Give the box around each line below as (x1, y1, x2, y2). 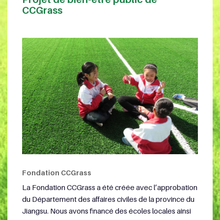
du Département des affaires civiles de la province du (22, 194, 194, 203)
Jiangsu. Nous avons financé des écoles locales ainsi (22, 206, 191, 215)
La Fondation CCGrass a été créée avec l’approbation (22, 182, 197, 192)
